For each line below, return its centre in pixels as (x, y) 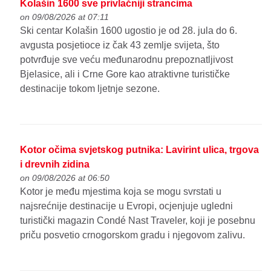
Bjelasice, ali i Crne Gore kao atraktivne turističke (125, 74)
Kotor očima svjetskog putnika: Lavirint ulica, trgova (140, 150)
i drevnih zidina (55, 165)
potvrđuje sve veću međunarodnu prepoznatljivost (127, 60)
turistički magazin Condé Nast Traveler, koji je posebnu (138, 221)
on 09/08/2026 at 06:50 (65, 178)
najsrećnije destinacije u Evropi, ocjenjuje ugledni (127, 206)
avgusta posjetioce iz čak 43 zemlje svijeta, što (120, 45)
